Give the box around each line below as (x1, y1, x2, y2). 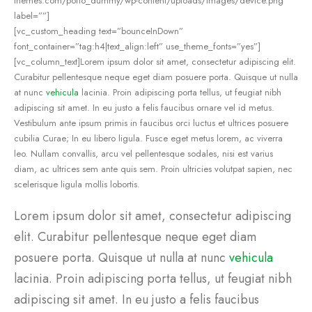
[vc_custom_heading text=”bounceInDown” (14, 24, 183, 38)
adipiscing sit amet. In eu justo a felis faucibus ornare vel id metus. (14, 101, 274, 115)
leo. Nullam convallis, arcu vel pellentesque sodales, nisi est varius (14, 147, 273, 161)
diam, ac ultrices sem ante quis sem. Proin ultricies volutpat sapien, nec (14, 162, 292, 176)
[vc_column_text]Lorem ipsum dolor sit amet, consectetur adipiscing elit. (14, 55, 296, 69)
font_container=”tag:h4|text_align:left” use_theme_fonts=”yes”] (14, 40, 260, 54)
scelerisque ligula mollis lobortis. (14, 178, 140, 192)
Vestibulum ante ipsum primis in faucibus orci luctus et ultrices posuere (14, 116, 288, 130)
